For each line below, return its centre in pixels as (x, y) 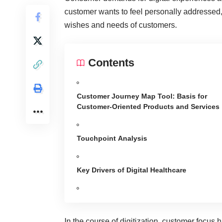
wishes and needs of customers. (121, 25)
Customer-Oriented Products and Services (148, 106)
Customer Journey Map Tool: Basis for (142, 96)
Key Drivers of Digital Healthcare (132, 170)
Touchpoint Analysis (112, 138)
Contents (111, 62)
